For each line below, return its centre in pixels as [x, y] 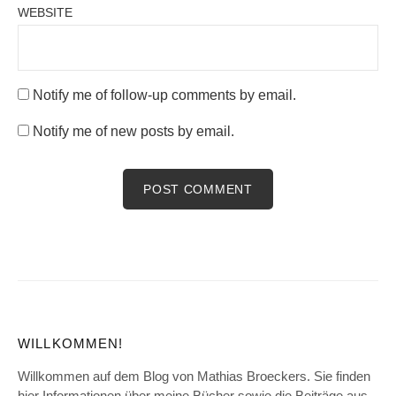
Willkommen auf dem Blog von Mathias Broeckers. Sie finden [194, 377]
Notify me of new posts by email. [133, 132]
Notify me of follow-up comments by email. [164, 95]
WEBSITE [45, 12]
